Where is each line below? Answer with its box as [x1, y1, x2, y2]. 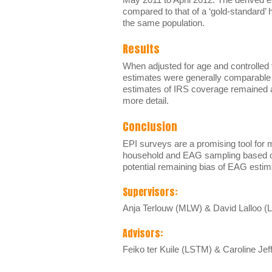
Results [123, 41, 160, 57]
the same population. [123, 18, 205, 28]
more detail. [123, 95, 169, 106]
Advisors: [123, 226, 163, 240]
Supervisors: [123, 185, 177, 199]
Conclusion [123, 118, 177, 135]
